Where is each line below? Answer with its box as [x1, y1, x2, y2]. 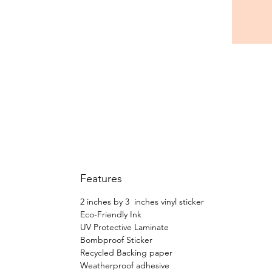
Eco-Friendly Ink [80, 209, 141, 220]
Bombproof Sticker [80, 234, 152, 245]
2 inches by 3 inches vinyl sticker [80, 196, 204, 207]
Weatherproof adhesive [80, 260, 169, 271]
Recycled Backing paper [80, 247, 172, 258]
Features [80, 172, 122, 185]
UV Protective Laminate [80, 222, 169, 233]
